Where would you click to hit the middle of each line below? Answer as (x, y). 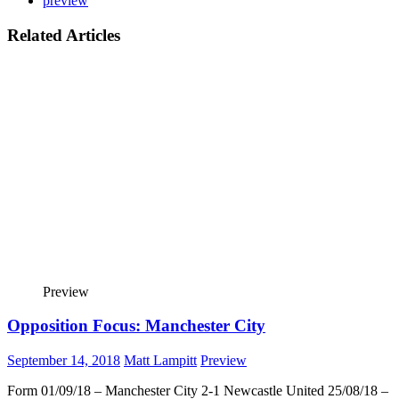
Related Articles (64, 35)
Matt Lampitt (160, 361)
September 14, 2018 (64, 361)
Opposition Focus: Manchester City (136, 326)
